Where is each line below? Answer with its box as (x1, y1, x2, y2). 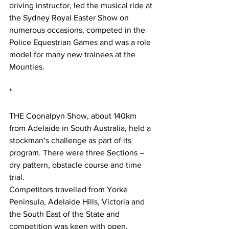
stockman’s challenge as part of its (9, 136, 133, 145)
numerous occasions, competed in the (9, 26, 147, 35)
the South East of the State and (9, 210, 122, 219)
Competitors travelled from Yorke (9, 185, 130, 194)
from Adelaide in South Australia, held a (9, 124, 153, 133)
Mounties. (9, 62, 47, 72)
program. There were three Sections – (9, 148, 146, 157)
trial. (9, 173, 25, 182)
